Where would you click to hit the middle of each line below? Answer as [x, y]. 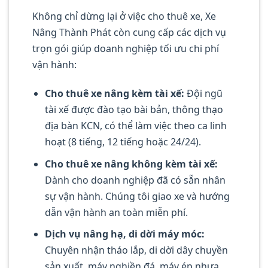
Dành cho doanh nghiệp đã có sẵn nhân [135, 180]
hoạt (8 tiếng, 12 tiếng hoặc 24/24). [123, 142]
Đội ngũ [203, 94]
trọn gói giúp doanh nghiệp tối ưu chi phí [126, 49]
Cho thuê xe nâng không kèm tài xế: [131, 164]
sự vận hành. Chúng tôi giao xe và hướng [137, 196]
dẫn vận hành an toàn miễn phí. [116, 212]
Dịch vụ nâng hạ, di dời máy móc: [124, 234]
